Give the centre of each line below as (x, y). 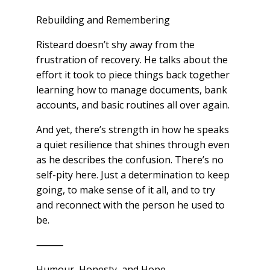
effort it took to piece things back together (133, 75)
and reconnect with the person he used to (130, 205)
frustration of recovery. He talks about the (132, 60)
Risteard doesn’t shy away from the (115, 45)
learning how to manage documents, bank (131, 90)
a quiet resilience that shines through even (133, 145)
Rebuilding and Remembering (103, 20)
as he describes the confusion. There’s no (130, 160)
